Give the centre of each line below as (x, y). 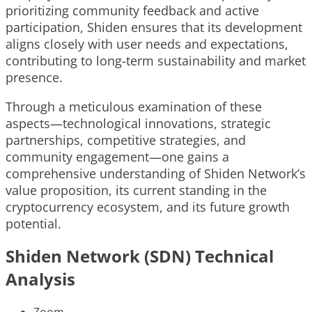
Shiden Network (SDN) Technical (140, 256)
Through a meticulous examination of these (134, 107)
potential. (33, 224)
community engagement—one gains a (117, 157)
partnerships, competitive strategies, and (126, 140)
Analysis (40, 279)
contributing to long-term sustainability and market (156, 61)
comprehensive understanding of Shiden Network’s (156, 174)
